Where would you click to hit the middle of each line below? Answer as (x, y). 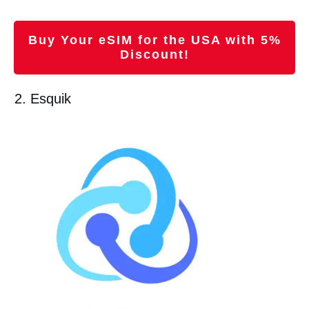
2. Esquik (43, 98)
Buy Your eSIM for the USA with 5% (154, 40)
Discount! (154, 54)
